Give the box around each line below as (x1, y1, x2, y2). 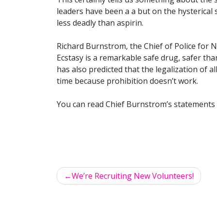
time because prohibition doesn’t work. (57, 75, 198, 86)
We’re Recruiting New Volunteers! (72, 170, 194, 181)
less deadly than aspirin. (57, 17, 143, 28)
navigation (57, 193, 119, 207)
